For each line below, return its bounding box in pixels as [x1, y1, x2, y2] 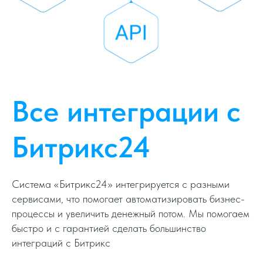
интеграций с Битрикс [12, 237, 110, 249]
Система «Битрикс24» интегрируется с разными [12, 178, 230, 191]
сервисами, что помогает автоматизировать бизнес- [12, 193, 245, 205]
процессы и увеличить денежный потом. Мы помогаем [12, 207, 249, 220]
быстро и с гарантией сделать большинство [12, 222, 206, 235]
